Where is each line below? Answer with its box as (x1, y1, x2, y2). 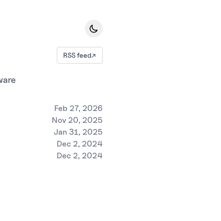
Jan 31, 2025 (54, 127, 103, 137)
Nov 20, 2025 (52, 115, 103, 125)
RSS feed (63, 51, 91, 59)
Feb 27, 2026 (54, 104, 103, 113)
